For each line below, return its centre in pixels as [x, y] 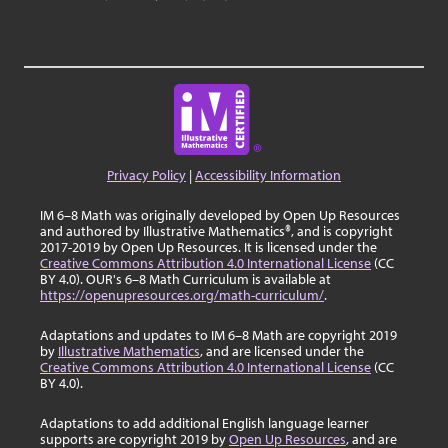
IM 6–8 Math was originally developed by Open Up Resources [220, 215]
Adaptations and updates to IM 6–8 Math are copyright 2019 [218, 335]
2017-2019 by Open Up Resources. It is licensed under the [208, 247]
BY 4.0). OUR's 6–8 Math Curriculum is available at [185, 279]
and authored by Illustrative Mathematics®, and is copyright [216, 231]
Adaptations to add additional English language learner [204, 423]
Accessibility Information [268, 175]
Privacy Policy [146, 175]
